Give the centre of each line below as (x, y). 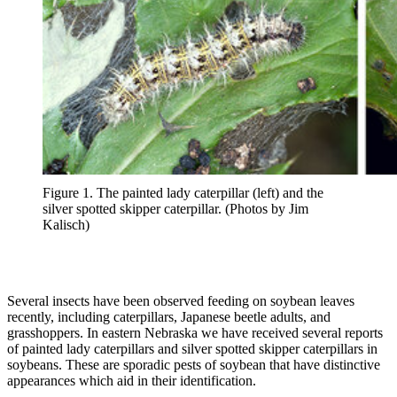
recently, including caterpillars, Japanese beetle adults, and (169, 317)
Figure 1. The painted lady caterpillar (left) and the (183, 193)
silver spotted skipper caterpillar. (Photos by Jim (175, 209)
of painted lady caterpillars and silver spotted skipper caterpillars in (192, 349)
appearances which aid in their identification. (132, 381)
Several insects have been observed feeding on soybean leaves (181, 301)
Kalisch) (66, 225)
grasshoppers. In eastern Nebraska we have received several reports (195, 333)
